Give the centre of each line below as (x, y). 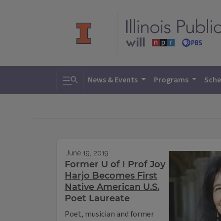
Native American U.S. (112, 187)
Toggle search (92, 77)
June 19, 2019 (87, 153)
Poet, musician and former (109, 214)
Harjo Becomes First (111, 176)
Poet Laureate (97, 199)
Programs (172, 80)
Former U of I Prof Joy (115, 165)
